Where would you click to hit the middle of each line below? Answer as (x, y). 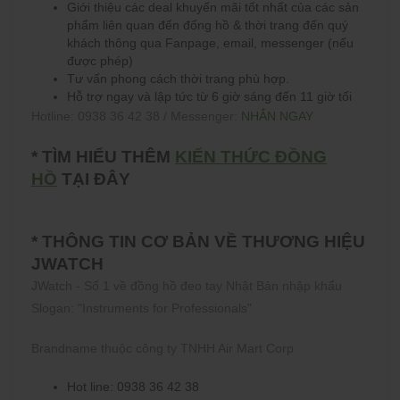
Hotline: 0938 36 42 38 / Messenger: (136, 116)
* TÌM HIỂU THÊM (103, 156)
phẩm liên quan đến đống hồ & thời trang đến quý (208, 25)
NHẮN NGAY (277, 116)
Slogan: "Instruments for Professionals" (142, 308)
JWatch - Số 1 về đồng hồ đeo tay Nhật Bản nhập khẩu (187, 286)
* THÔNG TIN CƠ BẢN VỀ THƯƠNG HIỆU (198, 241)
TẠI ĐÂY (96, 179)
